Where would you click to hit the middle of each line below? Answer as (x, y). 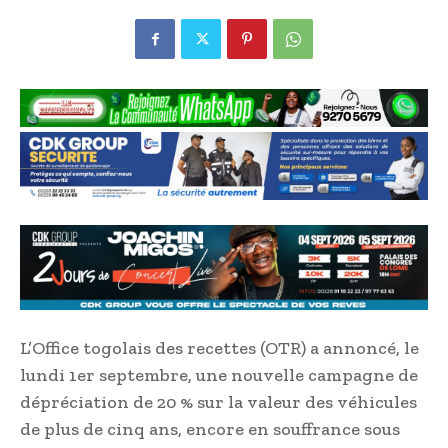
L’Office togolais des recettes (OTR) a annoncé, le (219, 348)
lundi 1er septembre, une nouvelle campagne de (219, 375)
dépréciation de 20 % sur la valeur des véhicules (218, 402)
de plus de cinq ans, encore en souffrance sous (210, 429)
